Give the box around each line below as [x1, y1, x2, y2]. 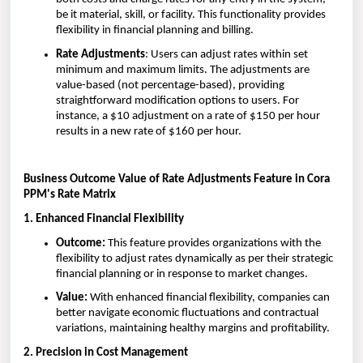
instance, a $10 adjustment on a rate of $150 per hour [56, 109, 320, 122]
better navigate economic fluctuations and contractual [56, 307, 318, 320]
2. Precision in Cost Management [23, 346, 188, 359]
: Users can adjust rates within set [145, 48, 308, 61]
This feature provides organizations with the [105, 237, 321, 250]
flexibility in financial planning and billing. [56, 24, 254, 37]
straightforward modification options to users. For [56, 94, 299, 107]
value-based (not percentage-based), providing [56, 79, 284, 92]
